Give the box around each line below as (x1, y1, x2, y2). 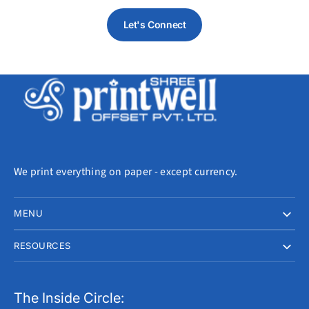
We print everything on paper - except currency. (14, 163, 238, 179)
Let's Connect (123, 19, 186, 31)
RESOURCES (14, 239, 71, 251)
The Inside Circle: (14, 289, 124, 306)
